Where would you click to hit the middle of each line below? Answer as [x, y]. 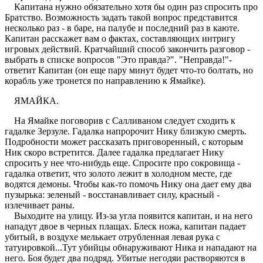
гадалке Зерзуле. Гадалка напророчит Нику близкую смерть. [126, 131]
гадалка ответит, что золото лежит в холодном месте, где [118, 173]
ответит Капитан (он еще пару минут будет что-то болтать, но [129, 70]
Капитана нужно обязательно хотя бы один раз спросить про [131, 6]
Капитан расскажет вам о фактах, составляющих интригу [120, 38]
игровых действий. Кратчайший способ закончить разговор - [127, 49]
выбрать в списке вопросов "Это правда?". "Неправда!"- [118, 59]
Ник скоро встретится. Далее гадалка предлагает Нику [114, 152]
